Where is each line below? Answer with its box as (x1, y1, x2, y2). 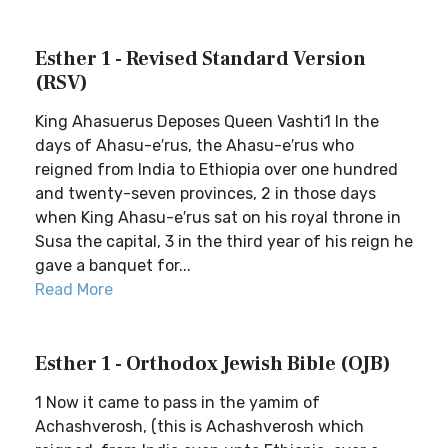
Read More (35, 280, 113, 299)
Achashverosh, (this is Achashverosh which (35, 417, 364, 436)
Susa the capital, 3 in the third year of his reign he (35, 232, 413, 251)
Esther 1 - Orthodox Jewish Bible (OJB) (35, 351, 391, 377)
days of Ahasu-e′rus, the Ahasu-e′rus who (35, 136, 354, 155)
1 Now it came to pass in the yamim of (35, 393, 320, 412)
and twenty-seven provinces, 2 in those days (35, 184, 376, 203)
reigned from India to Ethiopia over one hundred (35, 160, 398, 179)
